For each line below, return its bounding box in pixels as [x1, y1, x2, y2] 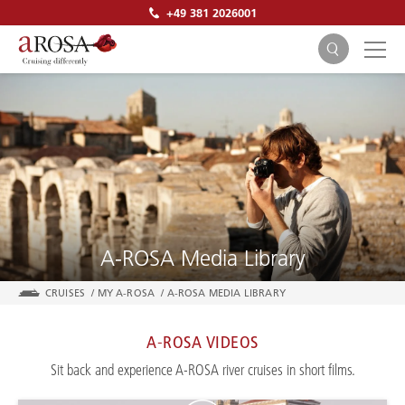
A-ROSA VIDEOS [146, 332, 259, 353]
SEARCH [174, 205, 231, 226]
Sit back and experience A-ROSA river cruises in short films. [50, 361, 355, 379]
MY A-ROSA [97, 287, 155, 299]
